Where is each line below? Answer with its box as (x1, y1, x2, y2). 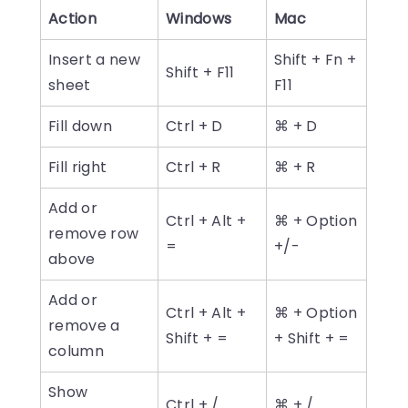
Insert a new (48, 49, 140, 71)
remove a (48, 315, 120, 337)
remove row (48, 223, 139, 245)
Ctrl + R (166, 157, 221, 178)
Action (48, 8, 97, 30)
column (48, 341, 105, 362)
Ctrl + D (166, 116, 223, 138)
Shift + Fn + (274, 49, 356, 71)
